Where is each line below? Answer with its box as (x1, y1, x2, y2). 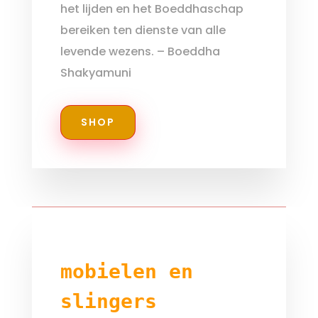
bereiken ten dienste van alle (60, 22, 226, 38)
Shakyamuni (60, 65, 131, 81)
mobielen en (60, 260, 193, 283)
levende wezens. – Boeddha (60, 43, 220, 60)
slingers (60, 290, 157, 313)
